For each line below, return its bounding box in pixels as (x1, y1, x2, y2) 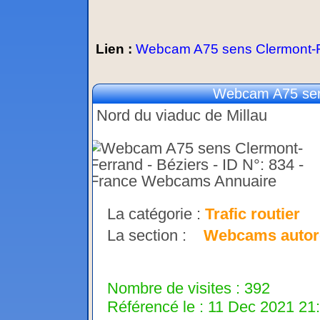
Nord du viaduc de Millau (96, 106, 267, 125)
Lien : (96, 41, 136, 57)
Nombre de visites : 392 (107, 279, 270, 298)
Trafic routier (205, 205, 300, 224)
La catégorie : (107, 205, 205, 224)
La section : (107, 226, 204, 245)
